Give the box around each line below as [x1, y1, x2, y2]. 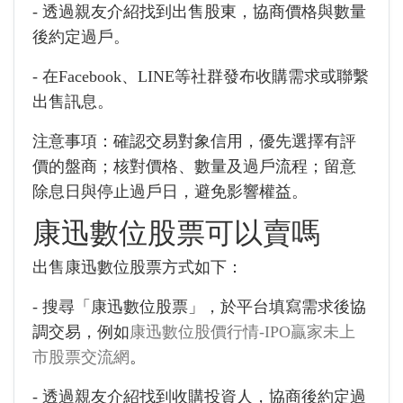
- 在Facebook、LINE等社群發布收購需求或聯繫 [32, 67, 369, 85]
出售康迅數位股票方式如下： [32, 258, 243, 276]
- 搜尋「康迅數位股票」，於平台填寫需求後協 [32, 298, 366, 316]
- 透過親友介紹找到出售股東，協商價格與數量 [32, 3, 366, 21]
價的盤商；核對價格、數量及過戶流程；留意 [32, 157, 356, 175]
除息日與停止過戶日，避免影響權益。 [32, 183, 308, 201]
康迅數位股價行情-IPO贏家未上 [130, 323, 355, 341]
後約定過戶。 [32, 28, 130, 46]
